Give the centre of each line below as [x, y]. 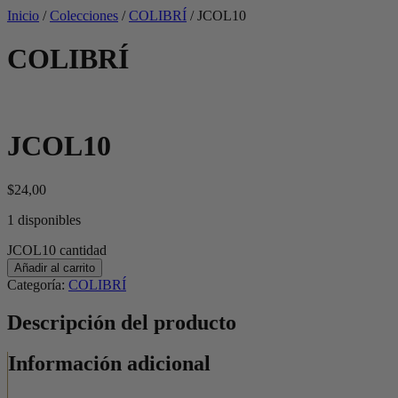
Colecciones [84, 15]
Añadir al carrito [55, 267]
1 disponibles [44, 219]
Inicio [23, 15]
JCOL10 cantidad [57, 250]
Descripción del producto [122, 322]
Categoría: [38, 284]
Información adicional [109, 364]
